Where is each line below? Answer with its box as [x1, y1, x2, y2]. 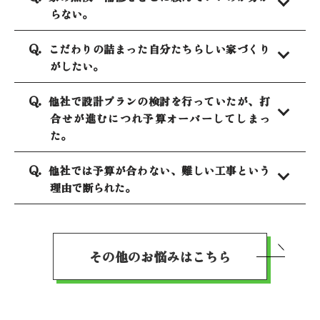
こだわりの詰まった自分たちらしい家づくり [48, 41, 270, 56]
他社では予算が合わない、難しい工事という [48, 162, 270, 178]
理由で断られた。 [50, 179, 136, 195]
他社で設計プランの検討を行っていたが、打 [48, 93, 270, 109]
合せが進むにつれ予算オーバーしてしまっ [50, 110, 270, 126]
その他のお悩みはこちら [89, 246, 231, 266]
